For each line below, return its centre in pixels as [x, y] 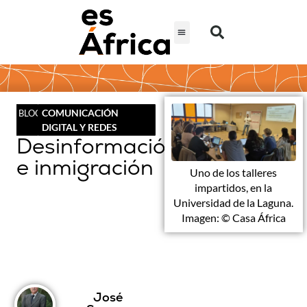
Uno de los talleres [234, 172]
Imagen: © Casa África [233, 217]
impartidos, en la [234, 187]
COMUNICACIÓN [80, 113]
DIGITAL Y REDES [79, 127]
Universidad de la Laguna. [234, 202]
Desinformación [98, 146]
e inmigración [85, 168]
